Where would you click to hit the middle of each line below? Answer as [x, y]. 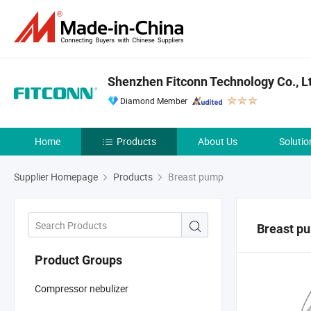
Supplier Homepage [56, 177]
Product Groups [78, 260]
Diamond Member [154, 101]
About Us [218, 141]
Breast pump [195, 177]
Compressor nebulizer [82, 288]
